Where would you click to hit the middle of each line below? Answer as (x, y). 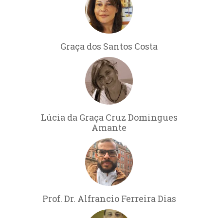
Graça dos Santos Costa (109, 46)
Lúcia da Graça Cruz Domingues (109, 117)
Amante (109, 127)
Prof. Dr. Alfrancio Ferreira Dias (109, 198)
